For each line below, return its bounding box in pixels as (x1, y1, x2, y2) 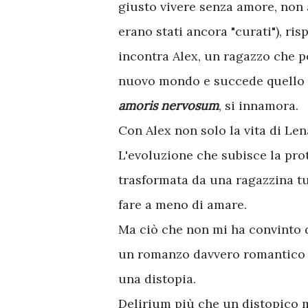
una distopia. (118, 271, 196, 287)
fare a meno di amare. (118, 197, 250, 212)
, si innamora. (219, 98, 302, 113)
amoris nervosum (118, 98, 219, 113)
